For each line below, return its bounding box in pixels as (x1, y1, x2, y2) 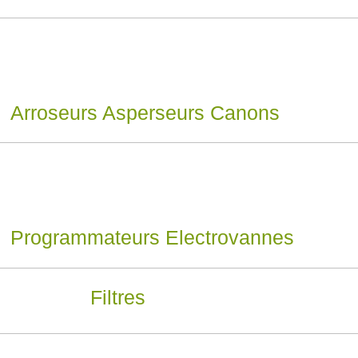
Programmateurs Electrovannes (10, 226, 294, 249)
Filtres (89, 286, 145, 309)
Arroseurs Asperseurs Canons (10, 101, 280, 124)
